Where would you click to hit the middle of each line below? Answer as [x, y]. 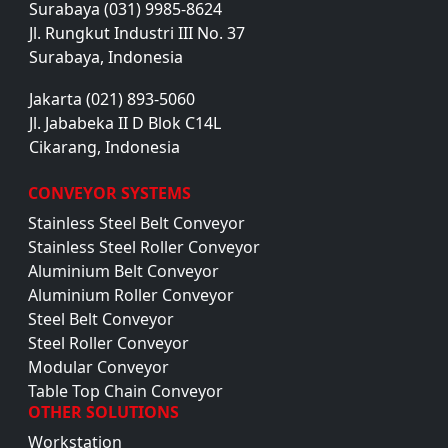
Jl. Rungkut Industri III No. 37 [137, 33]
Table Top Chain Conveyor [129, 391]
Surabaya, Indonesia [106, 57]
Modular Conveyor [102, 367]
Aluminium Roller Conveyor [135, 295]
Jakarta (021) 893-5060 [112, 99]
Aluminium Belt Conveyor [127, 271]
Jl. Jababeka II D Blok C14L [125, 123]
